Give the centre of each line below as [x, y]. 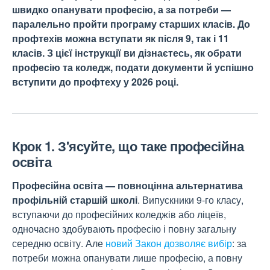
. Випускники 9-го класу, [190, 200]
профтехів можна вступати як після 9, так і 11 [121, 38]
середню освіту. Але [59, 243]
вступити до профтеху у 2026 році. [95, 82]
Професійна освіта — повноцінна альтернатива [127, 185]
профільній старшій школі [75, 200]
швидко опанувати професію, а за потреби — [121, 9]
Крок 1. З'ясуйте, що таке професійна [128, 146]
